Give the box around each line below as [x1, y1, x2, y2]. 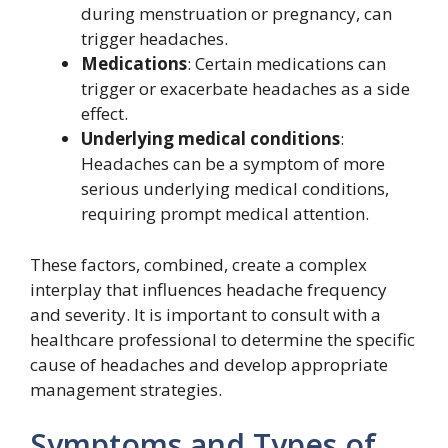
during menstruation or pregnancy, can [81, 2, 392, 25]
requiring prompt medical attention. [81, 202, 369, 225]
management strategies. [30, 377, 222, 401]
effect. [81, 102, 128, 125]
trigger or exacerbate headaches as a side [81, 77, 410, 100]
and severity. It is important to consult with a [30, 302, 381, 326]
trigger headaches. [81, 27, 228, 50]
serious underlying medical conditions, [81, 177, 389, 200]
